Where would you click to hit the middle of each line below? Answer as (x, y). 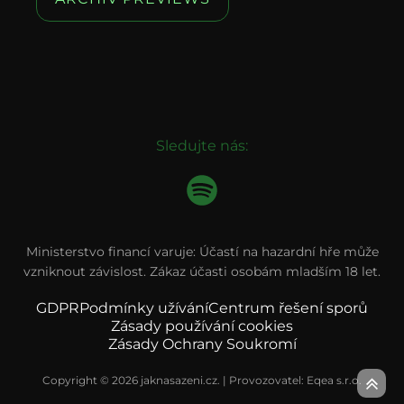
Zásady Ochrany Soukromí (202, 344)
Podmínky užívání (144, 308)
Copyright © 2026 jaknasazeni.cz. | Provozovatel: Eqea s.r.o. (202, 380)
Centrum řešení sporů (288, 308)
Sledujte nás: (202, 146)
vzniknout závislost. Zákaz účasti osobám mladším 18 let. (202, 271)
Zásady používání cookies (202, 326)
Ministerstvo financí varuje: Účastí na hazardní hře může (202, 252)
